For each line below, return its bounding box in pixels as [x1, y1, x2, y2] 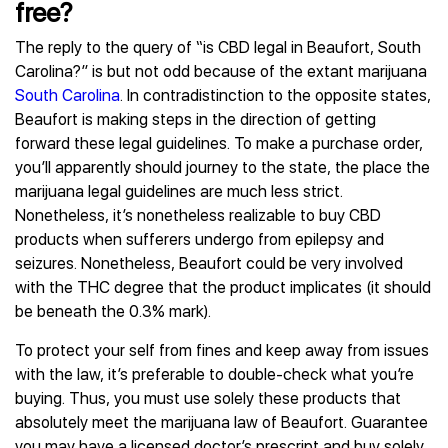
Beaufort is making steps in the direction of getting [15, 110, 376, 129]
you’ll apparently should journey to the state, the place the [15, 158, 430, 177]
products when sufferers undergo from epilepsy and [15, 230, 384, 249]
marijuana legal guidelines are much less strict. [15, 182, 343, 201]
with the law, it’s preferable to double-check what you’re [15, 365, 414, 384]
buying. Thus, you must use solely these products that [15, 389, 401, 408]
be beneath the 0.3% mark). [15, 302, 211, 321]
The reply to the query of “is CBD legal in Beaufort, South [15, 38, 421, 57]
